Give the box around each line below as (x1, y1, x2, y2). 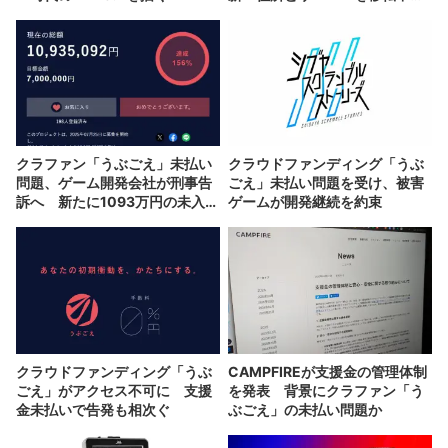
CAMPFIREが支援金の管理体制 (228, 362, 427, 380)
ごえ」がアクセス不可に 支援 (16, 381, 212, 399)
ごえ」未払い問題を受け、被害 (228, 174, 424, 192)
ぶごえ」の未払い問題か (228, 400, 382, 418)
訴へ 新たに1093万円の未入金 (16, 193, 219, 211)
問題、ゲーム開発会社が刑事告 (16, 174, 212, 192)
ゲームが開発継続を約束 (228, 193, 382, 211)
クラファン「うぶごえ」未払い (16, 155, 212, 173)
